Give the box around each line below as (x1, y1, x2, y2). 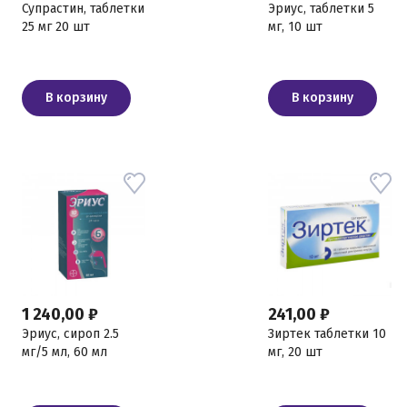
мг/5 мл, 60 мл (22, 344, 107, 360)
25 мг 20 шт (22, 19, 90, 35)
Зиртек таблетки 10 (268, 326, 386, 342)
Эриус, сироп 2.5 (22, 326, 119, 342)
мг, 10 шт (268, 19, 323, 35)
